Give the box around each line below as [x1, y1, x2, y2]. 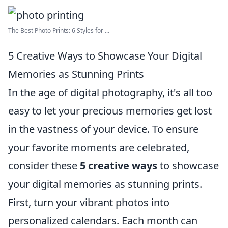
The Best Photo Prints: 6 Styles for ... [8, 26, 109, 35]
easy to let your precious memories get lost [8, 104, 212, 118]
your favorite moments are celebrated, [8, 140, 189, 154]
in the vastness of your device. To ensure [8, 122, 198, 136]
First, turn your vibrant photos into [8, 195, 169, 209]
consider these [8, 159, 80, 173]
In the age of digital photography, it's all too [8, 85, 212, 99]
